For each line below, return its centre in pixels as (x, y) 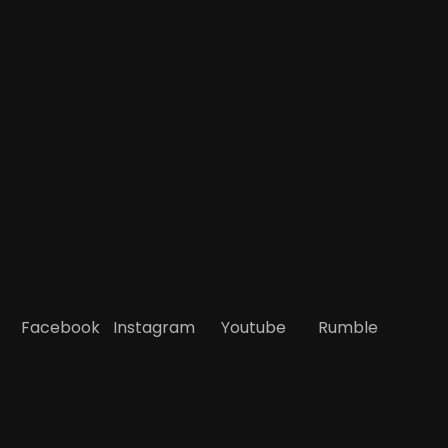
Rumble (348, 327)
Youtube (253, 327)
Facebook (60, 327)
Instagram (153, 327)
